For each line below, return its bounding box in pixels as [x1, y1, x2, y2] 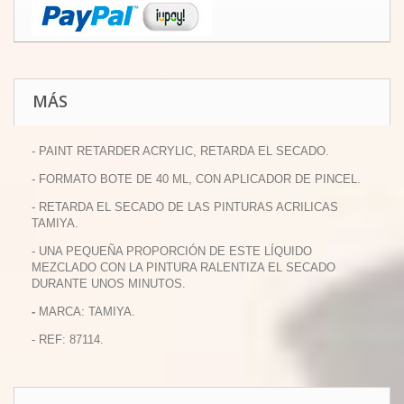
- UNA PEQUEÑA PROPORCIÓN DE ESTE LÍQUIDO [32, 244, 312, 258]
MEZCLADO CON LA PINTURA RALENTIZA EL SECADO [32, 261, 335, 274]
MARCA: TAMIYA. [35, 305, 135, 318]
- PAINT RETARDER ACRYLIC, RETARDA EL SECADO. [32, 144, 329, 158]
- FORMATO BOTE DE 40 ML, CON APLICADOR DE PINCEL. [32, 172, 361, 186]
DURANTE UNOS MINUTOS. [32, 277, 186, 290]
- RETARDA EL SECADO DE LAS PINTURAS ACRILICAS [32, 200, 338, 214]
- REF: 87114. [32, 333, 104, 346]
